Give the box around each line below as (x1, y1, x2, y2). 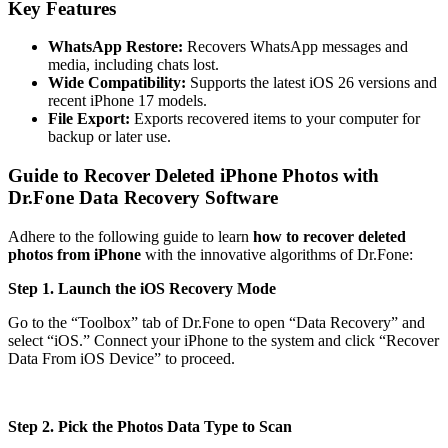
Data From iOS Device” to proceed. (8, 349, 235, 367)
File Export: (48, 110, 134, 128)
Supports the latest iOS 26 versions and (186, 74, 437, 92)
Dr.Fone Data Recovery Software (8, 187, 278, 209)
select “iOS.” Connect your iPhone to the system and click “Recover (8, 331, 439, 349)
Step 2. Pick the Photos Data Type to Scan (8, 417, 292, 435)
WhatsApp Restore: (48, 38, 183, 56)
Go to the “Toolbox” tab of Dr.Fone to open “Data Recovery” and (8, 313, 425, 331)
